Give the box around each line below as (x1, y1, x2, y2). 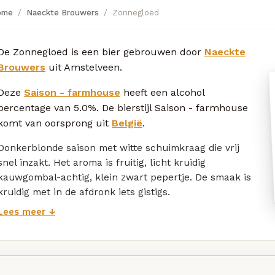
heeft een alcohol (120, 86, 204, 98)
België (112, 117, 142, 129)
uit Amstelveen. (45, 61, 122, 73)
